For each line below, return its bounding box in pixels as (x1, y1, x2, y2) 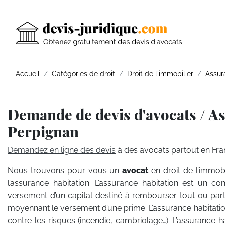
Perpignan (8, 122, 79, 141)
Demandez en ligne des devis (8, 145, 116, 155)
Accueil (16, 69, 40, 78)
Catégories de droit (52, 69, 115, 78)
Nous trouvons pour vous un (8, 166, 123, 175)
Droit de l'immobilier (127, 69, 193, 78)
